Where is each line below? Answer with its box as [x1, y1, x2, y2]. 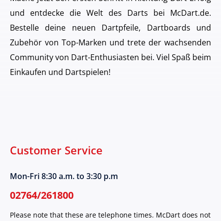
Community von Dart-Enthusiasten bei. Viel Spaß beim [10, 52, 211, 63]
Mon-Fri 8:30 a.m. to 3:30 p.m [10, 171, 118, 182]
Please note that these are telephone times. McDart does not [10, 210, 211, 220]
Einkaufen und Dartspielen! [10, 67, 110, 77]
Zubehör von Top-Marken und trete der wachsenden [10, 37, 211, 48]
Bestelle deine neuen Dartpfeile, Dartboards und [10, 22, 211, 33]
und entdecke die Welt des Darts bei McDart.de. [10, 7, 211, 18]
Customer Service [10, 143, 103, 158]
